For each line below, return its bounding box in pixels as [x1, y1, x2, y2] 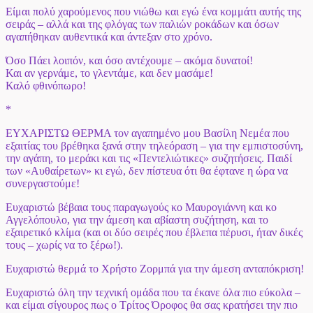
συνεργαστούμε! [6, 177, 80, 190]
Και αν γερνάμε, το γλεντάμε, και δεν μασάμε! [6, 67, 213, 80]
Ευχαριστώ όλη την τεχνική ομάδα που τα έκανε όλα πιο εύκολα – [6, 286, 300, 299]
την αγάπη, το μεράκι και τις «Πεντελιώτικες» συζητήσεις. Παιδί [6, 152, 292, 165]
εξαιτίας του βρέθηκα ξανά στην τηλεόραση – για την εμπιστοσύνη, [6, 140, 303, 152]
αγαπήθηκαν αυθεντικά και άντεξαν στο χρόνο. [6, 31, 212, 43]
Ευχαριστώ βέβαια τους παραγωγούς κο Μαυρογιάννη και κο [6, 201, 277, 214]
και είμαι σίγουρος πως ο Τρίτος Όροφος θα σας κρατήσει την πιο [6, 299, 298, 312]
